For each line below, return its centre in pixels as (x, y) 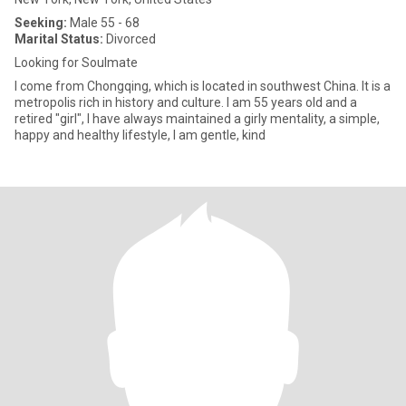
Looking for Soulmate (76, 63)
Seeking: (41, 23)
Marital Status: (59, 39)
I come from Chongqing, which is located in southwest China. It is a (203, 86)
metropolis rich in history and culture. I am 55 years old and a (186, 102)
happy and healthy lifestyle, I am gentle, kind (140, 135)
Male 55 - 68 (103, 23)
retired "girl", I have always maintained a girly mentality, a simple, (197, 119)
